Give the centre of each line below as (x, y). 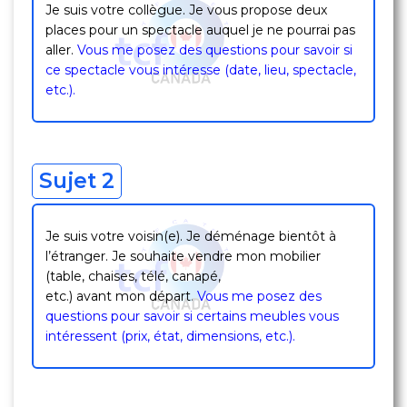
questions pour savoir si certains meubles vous (192, 316)
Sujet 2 (77, 181)
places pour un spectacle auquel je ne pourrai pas (200, 30)
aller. (60, 50)
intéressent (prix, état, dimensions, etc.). (170, 336)
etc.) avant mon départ (118, 296)
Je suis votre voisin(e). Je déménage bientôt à (191, 236)
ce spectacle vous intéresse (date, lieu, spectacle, (201, 70)
